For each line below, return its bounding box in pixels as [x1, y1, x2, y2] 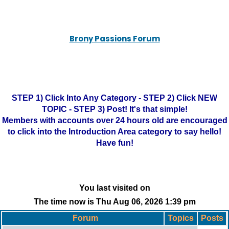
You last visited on [79, 184, 150, 192]
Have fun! [96, 139, 133, 147]
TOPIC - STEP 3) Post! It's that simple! [41, 105, 188, 113]
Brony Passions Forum [69, 33, 160, 44]
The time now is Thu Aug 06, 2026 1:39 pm [33, 197, 196, 206]
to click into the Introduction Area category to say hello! [8, 127, 221, 136]
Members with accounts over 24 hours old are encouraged [2, 116, 227, 125]
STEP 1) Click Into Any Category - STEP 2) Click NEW [12, 94, 217, 102]
